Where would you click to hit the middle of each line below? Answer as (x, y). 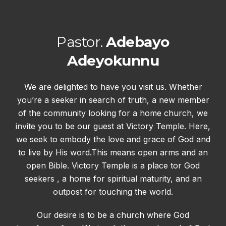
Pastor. (81, 42)
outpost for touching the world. (113, 191)
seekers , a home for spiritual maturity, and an (113, 178)
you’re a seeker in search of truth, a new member (113, 100)
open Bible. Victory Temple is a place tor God (113, 165)
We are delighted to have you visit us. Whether (113, 87)
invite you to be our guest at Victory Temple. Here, (113, 126)
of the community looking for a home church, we (113, 113)
